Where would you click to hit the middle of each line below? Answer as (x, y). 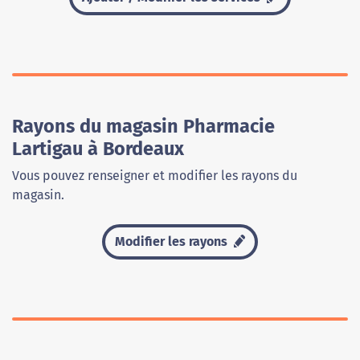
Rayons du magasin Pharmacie (143, 127)
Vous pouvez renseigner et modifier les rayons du (155, 176)
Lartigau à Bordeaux (98, 149)
